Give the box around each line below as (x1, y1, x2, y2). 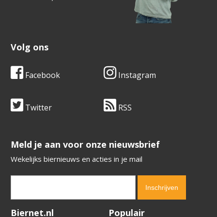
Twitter (23, 102, 52, 113)
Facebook (23, 70, 61, 81)
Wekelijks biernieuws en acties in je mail (11, 154, 143, 164)
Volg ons (11, 41, 49, 53)
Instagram (116, 70, 156, 81)
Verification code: (11, 204, 67, 214)
